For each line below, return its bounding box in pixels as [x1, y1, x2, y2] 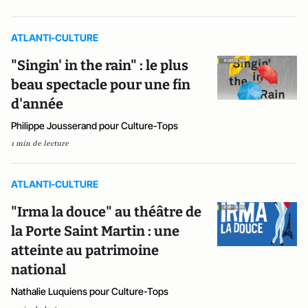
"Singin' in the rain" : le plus [11, 56, 188, 74]
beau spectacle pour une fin [11, 76, 190, 93]
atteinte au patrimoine [11, 241, 159, 258]
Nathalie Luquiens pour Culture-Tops [11, 285, 168, 297]
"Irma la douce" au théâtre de [11, 203, 201, 220]
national [11, 261, 66, 278]
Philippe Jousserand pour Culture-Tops [11, 119, 178, 131]
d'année [11, 95, 63, 112]
